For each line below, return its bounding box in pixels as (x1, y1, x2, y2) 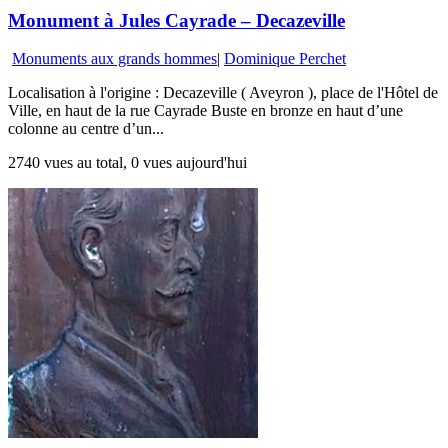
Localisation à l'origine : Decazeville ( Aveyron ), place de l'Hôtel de (8, 84, 438, 102)
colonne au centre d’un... (8, 120, 164, 138)
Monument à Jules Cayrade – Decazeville (8, 9, 345, 31)
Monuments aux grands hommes (12, 50, 217, 68)
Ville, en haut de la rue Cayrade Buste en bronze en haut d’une (8, 102, 403, 120)
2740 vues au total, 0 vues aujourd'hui (8, 154, 247, 172)
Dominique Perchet (224, 50, 346, 68)
